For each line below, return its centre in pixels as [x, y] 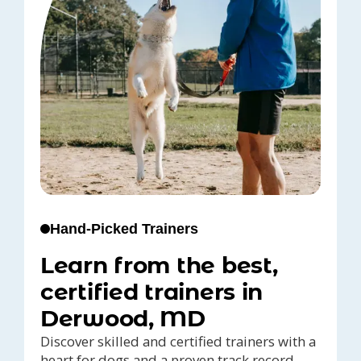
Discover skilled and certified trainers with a [178, 341]
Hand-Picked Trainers [124, 228]
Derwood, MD [123, 318]
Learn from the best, [159, 265]
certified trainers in [152, 291]
